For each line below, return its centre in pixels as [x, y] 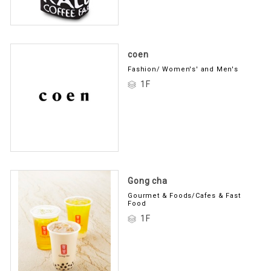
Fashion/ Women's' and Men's [183, 67]
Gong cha [148, 179]
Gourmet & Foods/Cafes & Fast [184, 194]
